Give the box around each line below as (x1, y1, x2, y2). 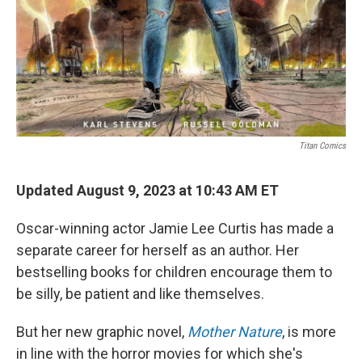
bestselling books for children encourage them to (16, 263, 332, 280)
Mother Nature (187, 322, 282, 340)
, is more (282, 322, 336, 340)
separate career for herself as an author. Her (16, 241, 299, 259)
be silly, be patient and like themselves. (16, 284, 264, 302)
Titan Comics (299, 140, 346, 151)
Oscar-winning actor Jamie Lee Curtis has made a (16, 219, 334, 237)
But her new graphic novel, (16, 322, 187, 340)
